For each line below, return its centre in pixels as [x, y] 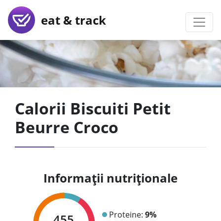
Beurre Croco [67, 127]
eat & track [71, 20]
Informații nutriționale [110, 178]
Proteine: [127, 214]
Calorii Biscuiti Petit [93, 108]
